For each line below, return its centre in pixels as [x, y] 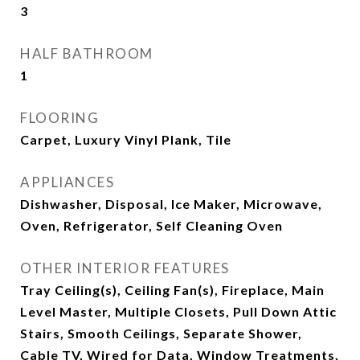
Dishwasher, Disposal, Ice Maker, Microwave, [171, 204]
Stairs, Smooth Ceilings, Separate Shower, [161, 333]
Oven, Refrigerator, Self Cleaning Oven [151, 225]
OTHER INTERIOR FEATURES [125, 268]
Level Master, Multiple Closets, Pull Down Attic [178, 311]
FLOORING [59, 118]
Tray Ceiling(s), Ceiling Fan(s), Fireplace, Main [172, 290]
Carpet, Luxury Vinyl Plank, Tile [126, 139]
